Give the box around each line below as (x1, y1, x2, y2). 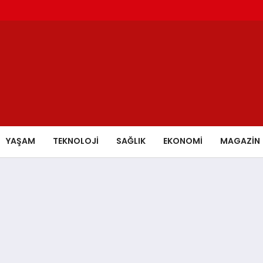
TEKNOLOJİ (53, 134, 99, 147)
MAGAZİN (220, 134, 260, 147)
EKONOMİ (163, 134, 203, 147)
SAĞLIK (116, 134, 146, 147)
